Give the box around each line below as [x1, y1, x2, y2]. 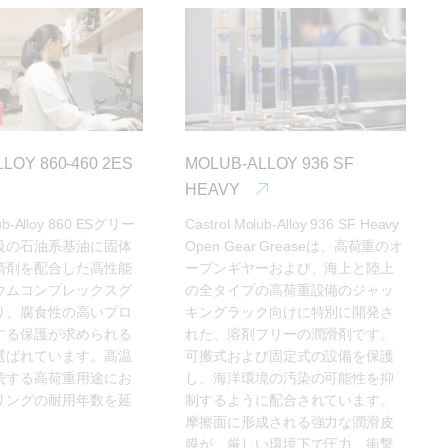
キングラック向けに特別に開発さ [185, 304, 394, 321]
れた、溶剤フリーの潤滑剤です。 [185, 326, 394, 343]
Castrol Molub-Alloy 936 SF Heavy [185, 216, 400, 233]
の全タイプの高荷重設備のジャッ [185, 282, 394, 299]
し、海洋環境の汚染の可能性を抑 [185, 370, 394, 387]
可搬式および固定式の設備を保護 [185, 348, 394, 365]
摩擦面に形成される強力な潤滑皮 [185, 414, 394, 431]
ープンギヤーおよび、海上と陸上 [185, 260, 394, 277]
